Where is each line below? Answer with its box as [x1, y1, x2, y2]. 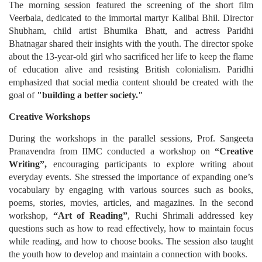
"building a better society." [37, 90, 143, 101]
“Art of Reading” [53, 211, 128, 221]
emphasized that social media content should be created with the [9, 77, 253, 88]
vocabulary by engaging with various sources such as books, [9, 185, 253, 195]
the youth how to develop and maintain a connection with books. [9, 249, 247, 260]
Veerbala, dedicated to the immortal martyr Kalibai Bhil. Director [9, 13, 253, 23]
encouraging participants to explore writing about [47, 159, 253, 170]
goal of [9, 90, 37, 101]
